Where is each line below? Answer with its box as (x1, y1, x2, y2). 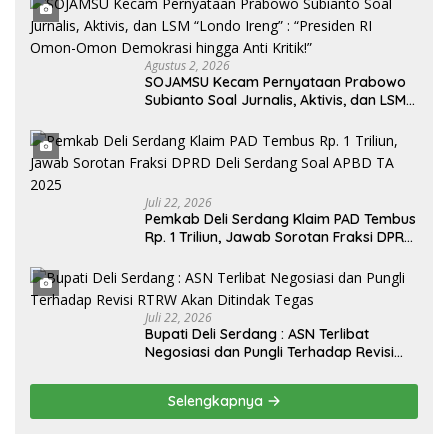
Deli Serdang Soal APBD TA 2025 (145, 245, 361, 264)
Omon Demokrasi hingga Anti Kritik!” (145, 126, 389, 145)
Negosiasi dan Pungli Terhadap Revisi (145, 342, 394, 361)
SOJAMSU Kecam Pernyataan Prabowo (145, 72, 406, 91)
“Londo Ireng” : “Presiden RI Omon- (145, 108, 380, 127)
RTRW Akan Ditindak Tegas (145, 360, 326, 379)
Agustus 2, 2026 (145, 56, 230, 74)
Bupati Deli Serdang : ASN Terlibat (145, 324, 369, 343)
